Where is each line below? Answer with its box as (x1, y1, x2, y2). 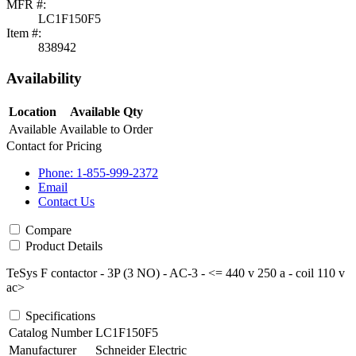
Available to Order (60, 122, 153, 136)
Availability (6, 70, 82, 87)
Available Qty (69, 104, 143, 118)
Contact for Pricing (6, 138, 102, 153)
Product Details (25, 238, 103, 253)
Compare (25, 222, 72, 237)
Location (9, 104, 56, 118)
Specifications (25, 308, 95, 323)
